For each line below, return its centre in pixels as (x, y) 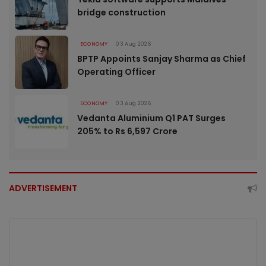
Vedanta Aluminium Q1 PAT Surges (151, 118)
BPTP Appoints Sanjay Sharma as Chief (161, 58)
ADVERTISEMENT (43, 188)
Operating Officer (116, 72)
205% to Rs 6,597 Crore (127, 131)
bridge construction (121, 12)
